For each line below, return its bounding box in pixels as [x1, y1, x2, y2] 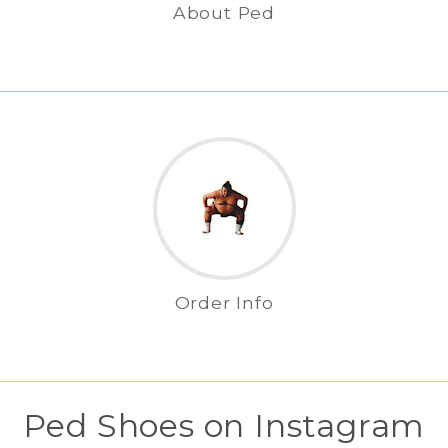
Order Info [174, 292, 274, 313]
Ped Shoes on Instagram [22, 406, 426, 445]
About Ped [172, 2, 276, 23]
